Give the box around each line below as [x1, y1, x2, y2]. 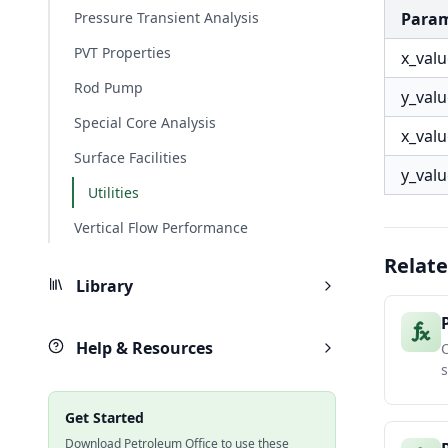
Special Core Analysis [74, 113, 216, 132]
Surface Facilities [74, 148, 187, 167]
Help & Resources [72, 337, 213, 359]
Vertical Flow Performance [74, 218, 248, 237]
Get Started [65, 408, 144, 427]
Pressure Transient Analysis [74, 8, 259, 27]
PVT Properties [74, 43, 171, 62]
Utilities [88, 183, 139, 202]
